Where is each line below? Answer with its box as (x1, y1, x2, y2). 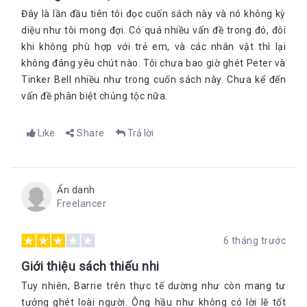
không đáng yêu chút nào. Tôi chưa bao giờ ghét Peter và (21, 58, 286, 69)
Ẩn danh (57, 184, 95, 195)
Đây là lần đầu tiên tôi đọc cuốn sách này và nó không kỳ (21, 8, 286, 19)
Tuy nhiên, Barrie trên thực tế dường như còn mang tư (21, 280, 286, 291)
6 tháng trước (223, 235, 286, 246)
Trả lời (127, 127, 153, 138)
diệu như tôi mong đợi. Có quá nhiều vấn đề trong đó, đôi (21, 25, 286, 36)
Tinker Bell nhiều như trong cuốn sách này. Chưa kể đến (21, 74, 286, 85)
